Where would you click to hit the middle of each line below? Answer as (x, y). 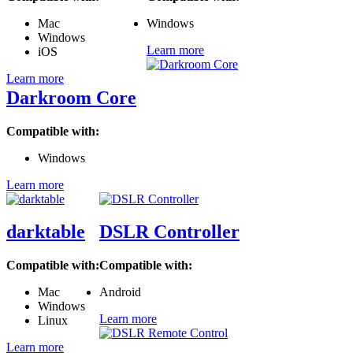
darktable (46, 232)
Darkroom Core (71, 97)
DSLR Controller (169, 232)
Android (120, 292)
